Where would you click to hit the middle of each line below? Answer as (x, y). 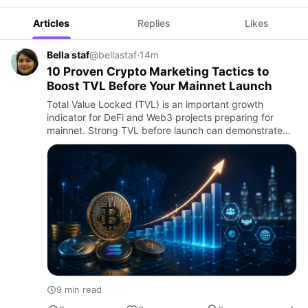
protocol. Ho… (78, 156)
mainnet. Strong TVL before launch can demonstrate (165, 130)
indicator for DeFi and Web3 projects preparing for (160, 117)
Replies (154, 23)
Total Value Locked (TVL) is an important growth (155, 104)
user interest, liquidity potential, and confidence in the (167, 143)
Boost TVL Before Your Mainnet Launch (159, 86)
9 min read (79, 289)
